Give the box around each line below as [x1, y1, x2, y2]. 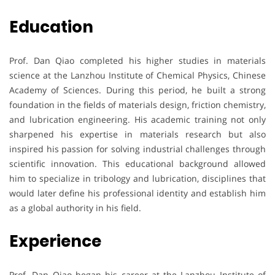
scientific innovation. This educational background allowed [9, 157, 266, 169]
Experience [9, 230, 101, 252]
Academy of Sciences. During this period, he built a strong [9, 83, 266, 96]
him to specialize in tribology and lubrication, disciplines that [9, 172, 266, 184]
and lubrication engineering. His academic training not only [9, 113, 266, 125]
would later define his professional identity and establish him [9, 187, 266, 199]
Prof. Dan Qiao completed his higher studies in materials [9, 54, 266, 66]
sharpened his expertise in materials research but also [9, 128, 266, 140]
